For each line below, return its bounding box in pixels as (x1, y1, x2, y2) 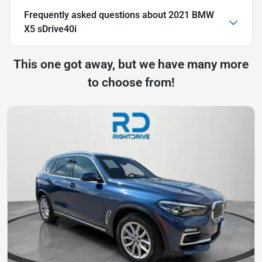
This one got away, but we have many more (13, 57, 249, 71)
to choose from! (87, 75, 175, 89)
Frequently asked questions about (24, 9, 168, 20)
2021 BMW (168, 9, 214, 20)
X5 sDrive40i (24, 23, 77, 35)
